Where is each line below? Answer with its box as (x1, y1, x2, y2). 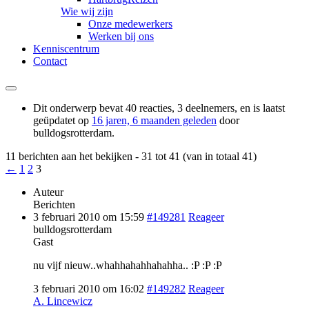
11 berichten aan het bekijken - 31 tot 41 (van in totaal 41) (6, 150, 257, 163)
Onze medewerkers (88, 18, 172, 30)
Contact (33, 55, 67, 68)
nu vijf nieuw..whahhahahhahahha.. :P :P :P (33, 259, 222, 272)
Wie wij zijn (61, 6, 113, 18)
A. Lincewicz (33, 295, 92, 308)
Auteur (33, 186, 63, 199)
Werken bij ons (88, 30, 154, 43)
